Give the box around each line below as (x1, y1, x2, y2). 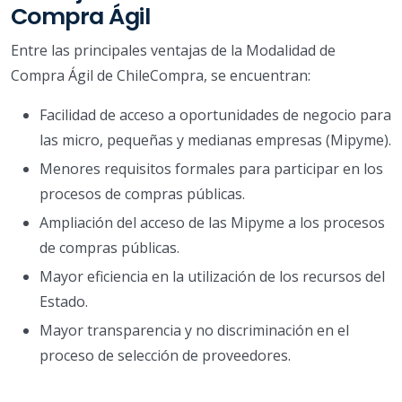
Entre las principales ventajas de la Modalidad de (11, 39, 336, 60)
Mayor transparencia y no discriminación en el (39, 319, 349, 340)
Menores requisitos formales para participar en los (39, 158, 383, 179)
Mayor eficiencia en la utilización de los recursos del (39, 266, 385, 286)
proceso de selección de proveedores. (39, 345, 291, 365)
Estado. (39, 291, 88, 311)
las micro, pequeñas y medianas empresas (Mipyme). (39, 129, 391, 150)
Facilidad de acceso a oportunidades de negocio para (39, 104, 391, 125)
